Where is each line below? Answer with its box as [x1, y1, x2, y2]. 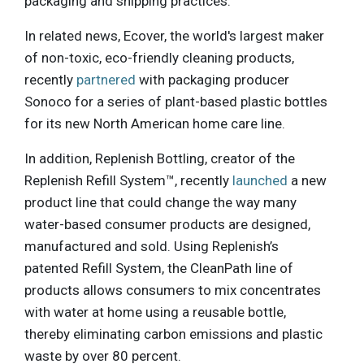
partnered [76, 71, 136, 89]
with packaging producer [136, 71, 289, 89]
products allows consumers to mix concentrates [24, 282, 321, 299]
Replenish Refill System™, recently [24, 172, 232, 189]
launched [232, 172, 288, 189]
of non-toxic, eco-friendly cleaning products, [24, 50, 294, 67]
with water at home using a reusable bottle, [24, 304, 286, 321]
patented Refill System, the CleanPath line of [24, 260, 293, 277]
